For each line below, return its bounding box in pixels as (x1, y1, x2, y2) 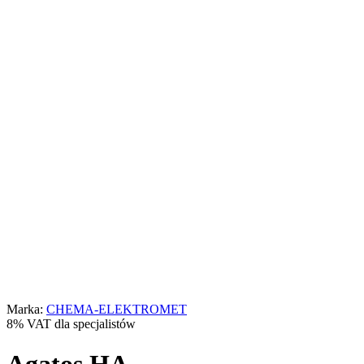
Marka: (6, 302, 46, 317)
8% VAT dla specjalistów (6, 317, 136, 331)
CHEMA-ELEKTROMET (46, 302, 187, 317)
